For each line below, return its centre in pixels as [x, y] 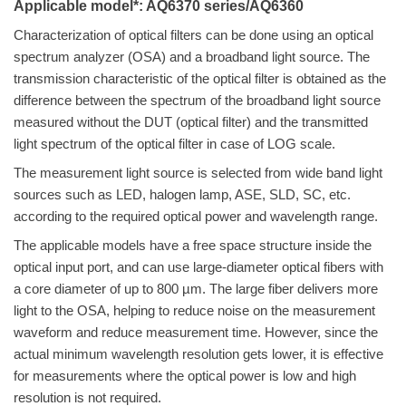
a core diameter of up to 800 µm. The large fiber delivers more [196, 289]
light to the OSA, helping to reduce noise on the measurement [194, 311]
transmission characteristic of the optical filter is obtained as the [200, 79]
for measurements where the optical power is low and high [185, 376]
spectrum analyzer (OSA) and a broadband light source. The [192, 57]
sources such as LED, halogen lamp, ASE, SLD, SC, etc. [182, 195]
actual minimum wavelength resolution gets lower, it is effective [198, 354]
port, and [113, 267]
